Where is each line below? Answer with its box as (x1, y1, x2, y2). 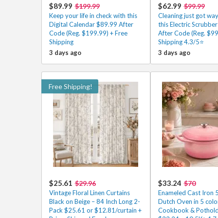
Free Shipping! (48, 82, 92, 91)
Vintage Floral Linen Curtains (49, 189, 130, 197)
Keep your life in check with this (49, 12, 137, 19)
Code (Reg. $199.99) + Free (49, 29, 127, 37)
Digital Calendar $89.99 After (49, 20, 133, 28)
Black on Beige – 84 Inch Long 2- (49, 198, 140, 205)
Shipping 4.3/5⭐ (158, 38, 204, 46)
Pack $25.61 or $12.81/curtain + (49, 206, 142, 214)
